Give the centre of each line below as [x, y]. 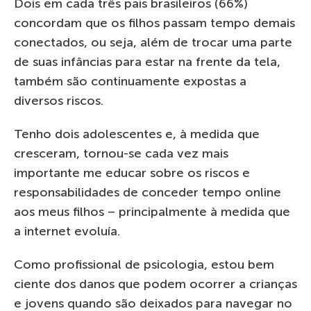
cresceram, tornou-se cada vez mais [121, 153]
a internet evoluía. [67, 231]
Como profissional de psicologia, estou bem [144, 264]
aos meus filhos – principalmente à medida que [152, 211]
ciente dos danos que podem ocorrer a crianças [155, 284]
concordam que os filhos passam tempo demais [154, 23]
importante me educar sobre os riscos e [132, 173]
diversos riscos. [59, 100]
